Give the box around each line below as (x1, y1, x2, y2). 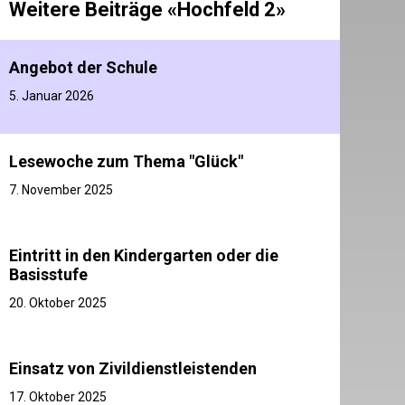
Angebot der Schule (9, 58, 158, 77)
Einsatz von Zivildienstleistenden (9, 359, 258, 378)
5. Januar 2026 (9, 89, 95, 103)
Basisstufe (9, 265, 89, 284)
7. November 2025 (9, 183, 114, 197)
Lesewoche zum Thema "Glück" (9, 152, 244, 171)
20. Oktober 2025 (9, 296, 108, 310)
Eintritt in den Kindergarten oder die (9, 246, 279, 265)
